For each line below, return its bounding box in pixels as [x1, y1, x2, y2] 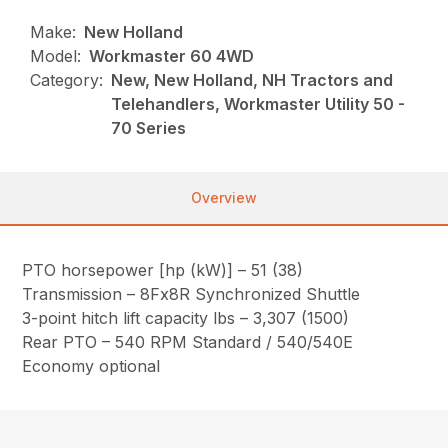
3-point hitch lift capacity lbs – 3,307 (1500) [22, 308, 350, 329]
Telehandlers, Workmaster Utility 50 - [111, 94, 406, 115]
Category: [30, 70, 104, 91]
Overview [191, 189, 257, 207]
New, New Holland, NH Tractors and [111, 70, 394, 91]
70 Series [111, 118, 187, 139]
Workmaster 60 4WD [89, 46, 255, 67]
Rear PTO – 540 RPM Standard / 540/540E [22, 332, 354, 353]
